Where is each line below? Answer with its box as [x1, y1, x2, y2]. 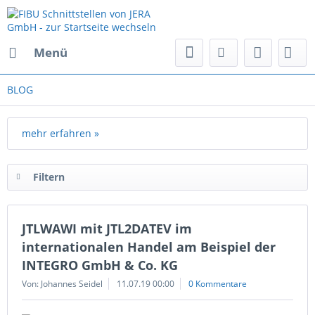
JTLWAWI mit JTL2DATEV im [22, 220, 192, 237]
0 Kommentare [188, 278, 247, 290]
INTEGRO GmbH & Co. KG [22, 257, 178, 274]
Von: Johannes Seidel [22, 278, 103, 290]
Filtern [33, 170, 65, 184]
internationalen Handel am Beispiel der [22, 238, 276, 255]
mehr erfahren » [22, 127, 99, 140]
